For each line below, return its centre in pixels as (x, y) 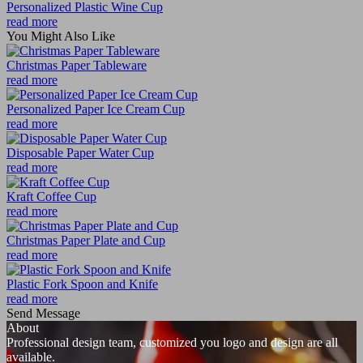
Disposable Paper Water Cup (80, 152)
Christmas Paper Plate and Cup (86, 240)
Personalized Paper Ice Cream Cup (96, 109)
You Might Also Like (61, 36)
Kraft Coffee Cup (51, 196)
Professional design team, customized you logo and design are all (172, 342)
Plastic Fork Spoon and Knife (82, 284)
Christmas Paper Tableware (77, 65)
